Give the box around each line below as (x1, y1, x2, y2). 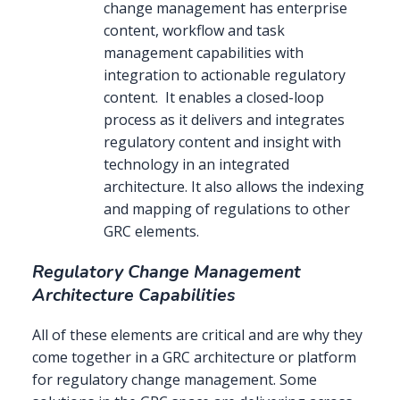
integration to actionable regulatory (104, 65, 346, 86)
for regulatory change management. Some (32, 370, 317, 390)
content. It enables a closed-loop (104, 87, 324, 108)
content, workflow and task (104, 21, 285, 41)
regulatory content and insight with (104, 132, 341, 153)
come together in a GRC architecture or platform (32, 347, 356, 368)
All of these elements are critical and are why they (32, 325, 362, 346)
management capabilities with (104, 43, 304, 63)
